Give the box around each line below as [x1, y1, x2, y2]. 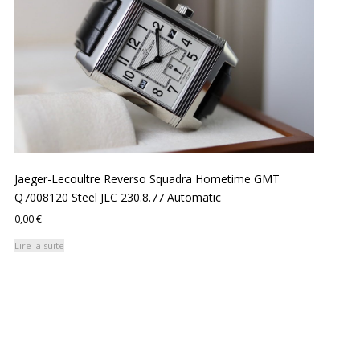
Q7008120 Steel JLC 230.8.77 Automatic [14, 189, 222, 205]
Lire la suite [14, 239, 65, 252]
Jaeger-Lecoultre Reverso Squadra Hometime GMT [14, 170, 280, 186]
